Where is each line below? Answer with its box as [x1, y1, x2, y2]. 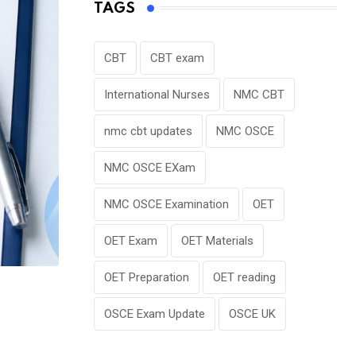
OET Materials [181, 233, 253, 248]
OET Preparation [104, 269, 189, 284]
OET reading [213, 269, 276, 284]
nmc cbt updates [104, 123, 192, 138]
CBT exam [150, 50, 204, 65]
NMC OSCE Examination [104, 196, 229, 211]
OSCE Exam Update [104, 306, 205, 321]
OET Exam [104, 233, 157, 248]
